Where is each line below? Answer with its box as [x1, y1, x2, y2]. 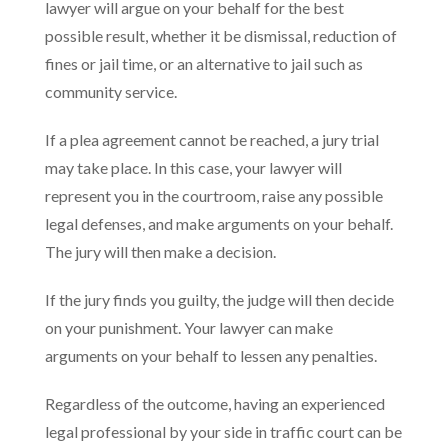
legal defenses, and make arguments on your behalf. [45, 214, 393, 233]
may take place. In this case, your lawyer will [45, 158, 342, 177]
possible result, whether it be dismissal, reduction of [45, 26, 397, 45]
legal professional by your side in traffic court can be [45, 422, 402, 441]
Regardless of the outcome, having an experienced [45, 394, 385, 413]
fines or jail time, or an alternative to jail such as [45, 54, 363, 73]
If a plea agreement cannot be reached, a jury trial [45, 130, 379, 149]
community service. [45, 82, 177, 101]
